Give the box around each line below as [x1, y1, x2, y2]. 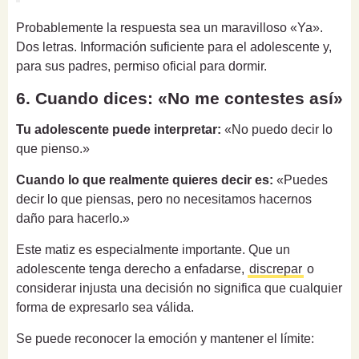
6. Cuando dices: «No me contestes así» [16, 88, 343, 107]
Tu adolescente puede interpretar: [16, 122, 221, 136]
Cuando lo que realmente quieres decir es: [16, 172, 273, 187]
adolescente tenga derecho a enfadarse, [16, 261, 248, 276]
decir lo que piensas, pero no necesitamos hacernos [16, 192, 312, 206]
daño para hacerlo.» [16, 211, 130, 225]
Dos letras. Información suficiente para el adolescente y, [16, 39, 332, 54]
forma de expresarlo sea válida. [16, 300, 194, 314]
